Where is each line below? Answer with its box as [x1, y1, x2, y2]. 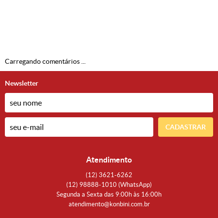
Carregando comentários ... [5, 57, 86, 66]
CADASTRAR [165, 123, 206, 131]
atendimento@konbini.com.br [68, 200, 150, 208]
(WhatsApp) [118, 181, 152, 189]
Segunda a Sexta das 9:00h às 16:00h [56, 191, 162, 199]
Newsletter [5, 79, 38, 88]
